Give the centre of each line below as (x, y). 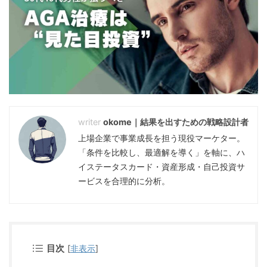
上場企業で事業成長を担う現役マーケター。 (162, 138)
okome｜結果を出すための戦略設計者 (176, 122)
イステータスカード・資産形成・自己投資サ (162, 167)
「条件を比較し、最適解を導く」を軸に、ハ (162, 153)
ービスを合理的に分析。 (124, 181)
